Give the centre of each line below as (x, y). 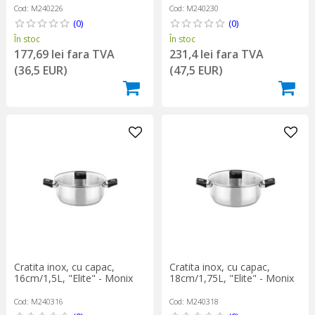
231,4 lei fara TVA (216, 54)
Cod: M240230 (194, 8)
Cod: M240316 (38, 301)
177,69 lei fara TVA (64, 54)
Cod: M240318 (194, 301)
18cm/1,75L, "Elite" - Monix (231, 278)
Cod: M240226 (38, 8)
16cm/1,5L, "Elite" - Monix (73, 278)
